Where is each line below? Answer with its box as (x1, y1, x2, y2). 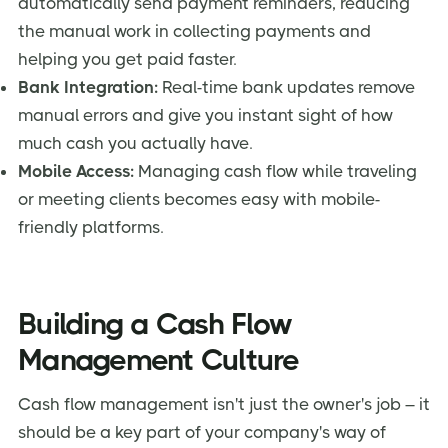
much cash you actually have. (18, 133, 253, 154)
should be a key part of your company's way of (18, 421, 386, 442)
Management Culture (18, 342, 300, 377)
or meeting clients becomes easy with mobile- (18, 189, 380, 210)
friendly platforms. (18, 217, 164, 238)
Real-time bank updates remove (158, 77, 415, 98)
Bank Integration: (18, 77, 158, 98)
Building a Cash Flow (18, 306, 291, 341)
